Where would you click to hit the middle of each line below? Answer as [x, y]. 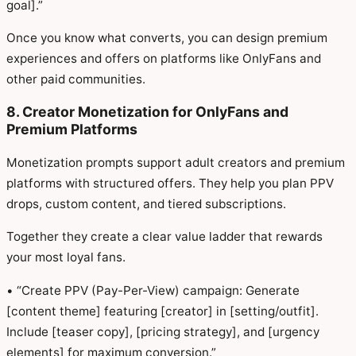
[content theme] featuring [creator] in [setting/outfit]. [163, 311]
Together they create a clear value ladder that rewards [164, 237]
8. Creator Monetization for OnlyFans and [147, 112]
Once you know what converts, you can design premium [167, 37]
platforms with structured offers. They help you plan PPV [170, 184]
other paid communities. [76, 79]
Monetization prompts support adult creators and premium [176, 163]
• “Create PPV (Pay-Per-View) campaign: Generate [153, 290]
